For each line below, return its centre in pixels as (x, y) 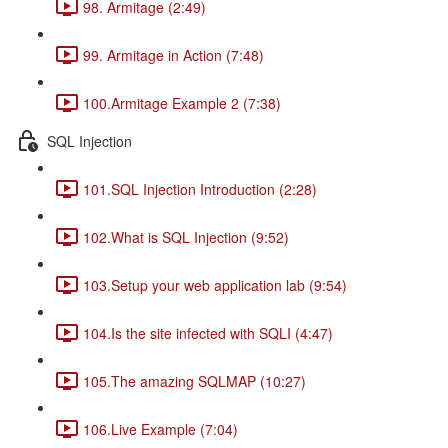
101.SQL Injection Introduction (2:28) (200, 188)
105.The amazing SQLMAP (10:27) (194, 380)
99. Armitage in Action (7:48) (173, 54)
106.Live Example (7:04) (160, 428)
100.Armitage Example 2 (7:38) (182, 102)
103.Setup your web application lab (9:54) (215, 284)
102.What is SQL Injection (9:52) (186, 236)
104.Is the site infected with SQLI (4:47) (208, 332)
